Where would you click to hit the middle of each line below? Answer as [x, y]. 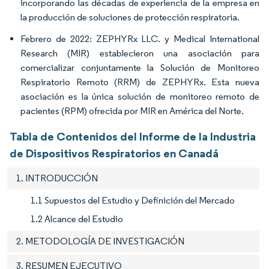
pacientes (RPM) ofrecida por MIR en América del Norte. [132, 110]
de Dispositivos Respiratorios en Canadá [114, 153]
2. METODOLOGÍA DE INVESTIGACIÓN [100, 241]
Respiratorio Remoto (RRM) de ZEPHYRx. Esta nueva [140, 82]
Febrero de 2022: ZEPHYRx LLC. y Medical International [140, 38]
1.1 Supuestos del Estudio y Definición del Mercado [133, 200]
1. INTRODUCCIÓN [57, 178]
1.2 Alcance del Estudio [77, 219]
